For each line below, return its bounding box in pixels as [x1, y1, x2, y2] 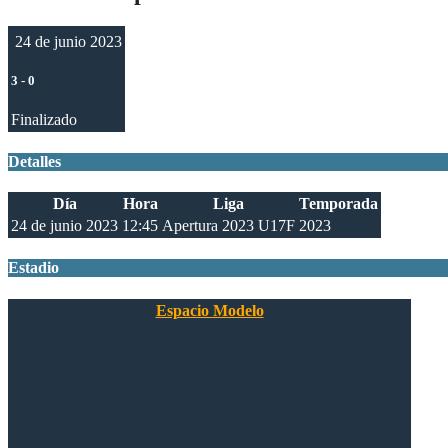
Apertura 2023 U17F [162, 217, 295, 235]
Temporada [299, 195, 378, 213]
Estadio [8, 259, 59, 277]
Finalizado [11, 110, 77, 128]
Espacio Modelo [155, 301, 264, 319]
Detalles [8, 152, 61, 170]
